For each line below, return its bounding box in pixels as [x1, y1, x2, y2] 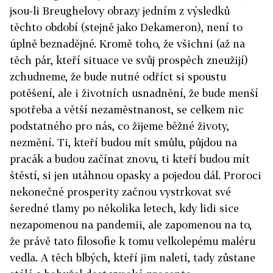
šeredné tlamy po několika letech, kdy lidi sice [10, 202, 239, 214]
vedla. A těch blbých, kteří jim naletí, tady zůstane [10, 251, 255, 264]
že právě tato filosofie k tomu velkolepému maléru [10, 235, 255, 247]
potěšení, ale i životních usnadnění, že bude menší [10, 87, 258, 99]
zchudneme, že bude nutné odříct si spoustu [10, 70, 226, 83]
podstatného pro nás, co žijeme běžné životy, [10, 119, 229, 132]
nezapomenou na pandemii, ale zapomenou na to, [10, 218, 252, 231]
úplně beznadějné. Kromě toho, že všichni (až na [10, 37, 245, 50]
